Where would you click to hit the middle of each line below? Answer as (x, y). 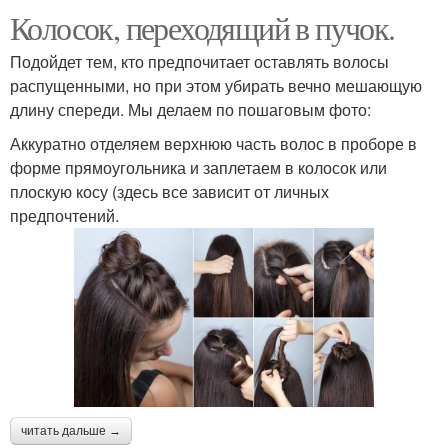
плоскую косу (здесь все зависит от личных (169, 191)
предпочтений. (64, 215)
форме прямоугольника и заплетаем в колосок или (198, 167)
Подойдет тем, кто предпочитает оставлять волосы (199, 61)
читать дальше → (71, 430)
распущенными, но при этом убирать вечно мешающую (216, 85)
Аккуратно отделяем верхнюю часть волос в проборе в (213, 143)
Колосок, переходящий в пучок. (202, 27)
